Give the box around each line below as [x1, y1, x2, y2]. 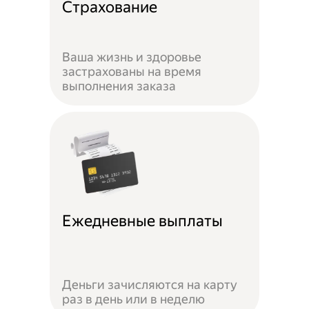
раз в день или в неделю [62, 292, 206, 307]
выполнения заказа [62, 78, 177, 93]
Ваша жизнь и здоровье [62, 49, 202, 64]
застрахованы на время [62, 63, 202, 79]
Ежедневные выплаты [62, 211, 223, 230]
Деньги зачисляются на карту [62, 277, 238, 292]
